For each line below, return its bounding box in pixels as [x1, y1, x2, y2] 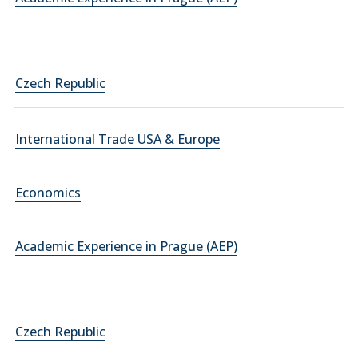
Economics [15, 184, 81, 201]
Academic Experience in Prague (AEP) [15, 237, 237, 255]
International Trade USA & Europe [15, 130, 220, 148]
